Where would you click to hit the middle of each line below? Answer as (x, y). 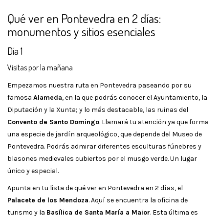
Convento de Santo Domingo (53, 122)
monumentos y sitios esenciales (81, 31)
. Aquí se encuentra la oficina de (138, 200)
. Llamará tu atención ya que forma (154, 122)
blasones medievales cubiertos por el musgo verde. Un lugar (102, 158)
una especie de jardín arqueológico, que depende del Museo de (105, 134)
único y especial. (33, 171)
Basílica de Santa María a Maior (98, 212)
